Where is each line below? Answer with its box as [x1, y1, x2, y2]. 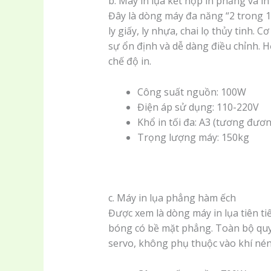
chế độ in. [108, 54, 151, 68]
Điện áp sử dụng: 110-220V [137, 100, 259, 114]
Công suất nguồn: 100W [137, 85, 246, 99]
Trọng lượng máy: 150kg [137, 130, 249, 144]
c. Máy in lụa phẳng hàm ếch [108, 191, 236, 205]
